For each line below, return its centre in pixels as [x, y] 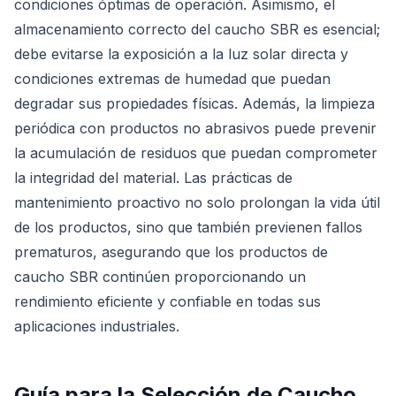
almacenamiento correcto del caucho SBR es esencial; [197, 29]
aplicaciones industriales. [97, 326]
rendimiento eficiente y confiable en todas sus [168, 301]
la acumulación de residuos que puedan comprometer [196, 153]
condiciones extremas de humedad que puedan [172, 79]
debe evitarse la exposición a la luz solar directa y [181, 54]
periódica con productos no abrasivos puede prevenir [195, 128]
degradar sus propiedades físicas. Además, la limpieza [194, 103]
